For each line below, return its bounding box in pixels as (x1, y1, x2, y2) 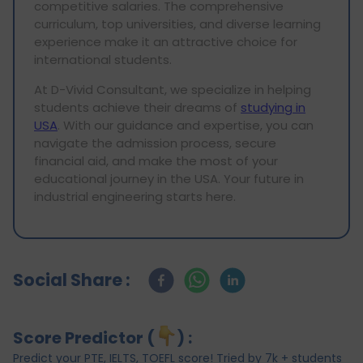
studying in (241, 98, 305, 116)
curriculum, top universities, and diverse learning (34, 15, 321, 32)
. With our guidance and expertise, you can (58, 116, 314, 134)
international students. (34, 50, 172, 68)
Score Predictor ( (13, 326, 155, 349)
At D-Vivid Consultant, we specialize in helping (34, 80, 311, 98)
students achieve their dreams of (34, 98, 241, 116)
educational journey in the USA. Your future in (34, 169, 304, 187)
